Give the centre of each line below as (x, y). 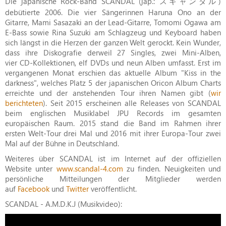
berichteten (24, 103)
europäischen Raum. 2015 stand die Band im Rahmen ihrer (113, 123)
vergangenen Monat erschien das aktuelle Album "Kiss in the (113, 73)
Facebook (34, 189)
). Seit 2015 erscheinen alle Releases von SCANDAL (132, 103)
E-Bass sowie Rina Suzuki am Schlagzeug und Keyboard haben (113, 33)
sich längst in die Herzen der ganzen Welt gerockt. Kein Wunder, (113, 43)
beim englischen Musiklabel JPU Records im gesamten (113, 113)
